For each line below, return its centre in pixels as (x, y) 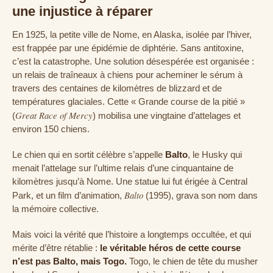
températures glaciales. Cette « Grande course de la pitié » (129, 102)
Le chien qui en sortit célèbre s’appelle (89, 155)
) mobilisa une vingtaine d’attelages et (167, 116)
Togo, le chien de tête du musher (192, 262)
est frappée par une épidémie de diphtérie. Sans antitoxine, (128, 48)
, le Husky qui (215, 155)
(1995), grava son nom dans (200, 196)
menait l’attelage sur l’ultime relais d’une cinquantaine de (123, 168)
